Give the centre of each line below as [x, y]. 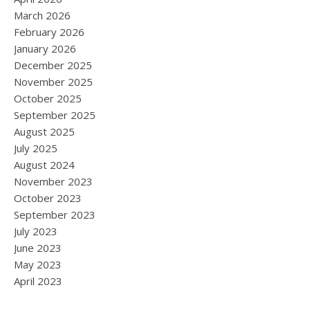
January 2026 [45, 48]
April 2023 [38, 281]
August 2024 [44, 165]
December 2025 [53, 65]
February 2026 [49, 32]
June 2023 [38, 248]
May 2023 [38, 264]
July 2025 [36, 148]
